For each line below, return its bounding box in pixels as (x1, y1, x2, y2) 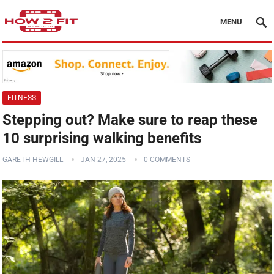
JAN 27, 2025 (81, 155, 127, 165)
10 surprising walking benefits (2, 130, 202, 147)
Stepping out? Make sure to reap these (2, 111, 258, 129)
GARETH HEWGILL (2, 155, 64, 165)
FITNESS (7, 94, 37, 103)
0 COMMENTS (144, 155, 191, 165)
